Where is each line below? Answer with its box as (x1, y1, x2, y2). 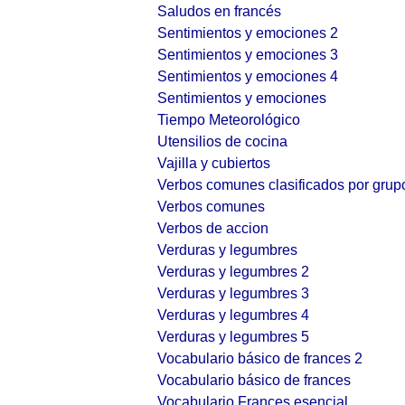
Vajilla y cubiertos (157, 155, 270, 171)
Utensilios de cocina (157, 134, 287, 149)
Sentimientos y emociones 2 (157, 25, 338, 41)
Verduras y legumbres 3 (157, 286, 309, 301)
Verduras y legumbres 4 (157, 307, 309, 323)
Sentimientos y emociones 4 (157, 69, 338, 84)
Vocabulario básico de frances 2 (157, 351, 363, 366)
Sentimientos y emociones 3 (157, 47, 338, 62)
